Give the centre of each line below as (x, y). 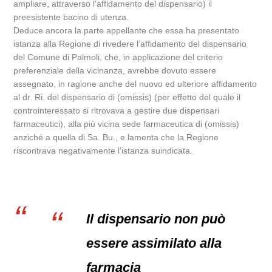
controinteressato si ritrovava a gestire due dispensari (117, 110)
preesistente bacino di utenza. (71, 17)
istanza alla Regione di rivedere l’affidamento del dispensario (130, 44)
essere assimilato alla (154, 243)
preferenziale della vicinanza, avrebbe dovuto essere (115, 70)
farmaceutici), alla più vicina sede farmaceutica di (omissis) (127, 124)
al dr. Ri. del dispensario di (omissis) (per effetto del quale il (127, 97)
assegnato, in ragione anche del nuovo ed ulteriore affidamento (135, 84)
